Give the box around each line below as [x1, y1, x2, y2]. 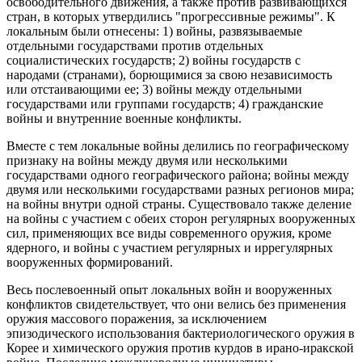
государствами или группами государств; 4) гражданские [6, 97, 323, 112]
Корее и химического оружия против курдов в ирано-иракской [6, 341, 354, 356]
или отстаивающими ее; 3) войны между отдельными [6, 82, 302, 97]
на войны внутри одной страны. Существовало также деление [6, 197, 351, 212]
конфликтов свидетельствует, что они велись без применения [6, 297, 346, 312]
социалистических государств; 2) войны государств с [6, 53, 301, 68]
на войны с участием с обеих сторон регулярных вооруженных [6, 212, 356, 226]
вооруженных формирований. [6, 255, 173, 270]
